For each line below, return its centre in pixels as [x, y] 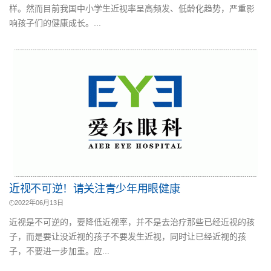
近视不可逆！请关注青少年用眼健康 [95, 189]
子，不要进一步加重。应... [59, 251]
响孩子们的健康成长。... [55, 23]
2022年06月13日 [39, 203]
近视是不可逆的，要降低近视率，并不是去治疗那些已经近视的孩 [132, 222]
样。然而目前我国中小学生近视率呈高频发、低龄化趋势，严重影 [132, 8]
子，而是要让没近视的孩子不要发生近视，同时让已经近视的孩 [128, 237]
